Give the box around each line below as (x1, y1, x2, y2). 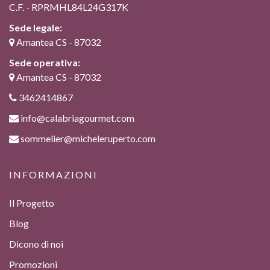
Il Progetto (9, 197, 54, 209)
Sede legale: (9, 22, 62, 34)
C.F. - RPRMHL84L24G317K (9, 1, 128, 13)
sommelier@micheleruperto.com (20, 133, 155, 145)
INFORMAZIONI (9, 169, 98, 181)
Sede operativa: (9, 57, 80, 69)
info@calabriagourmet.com (20, 112, 134, 124)
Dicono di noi (9, 238, 63, 250)
